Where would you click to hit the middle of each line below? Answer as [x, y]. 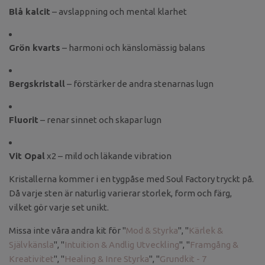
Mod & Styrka [152, 231]
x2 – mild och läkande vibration [108, 156]
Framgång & [214, 245]
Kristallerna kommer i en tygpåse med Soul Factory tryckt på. [131, 179]
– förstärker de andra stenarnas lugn [139, 84]
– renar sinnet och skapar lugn [100, 120]
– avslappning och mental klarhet [119, 12]
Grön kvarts [35, 48]
